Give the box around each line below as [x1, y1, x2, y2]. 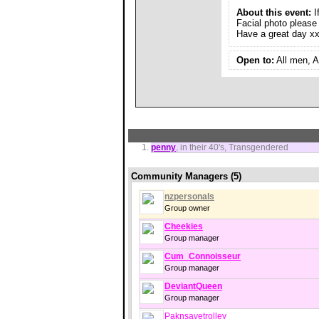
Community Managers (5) [131, 171, 241, 182]
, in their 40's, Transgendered [176, 142, 288, 152]
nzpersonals [164, 192, 214, 202]
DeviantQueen [164, 281, 222, 291]
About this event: [236, 7, 311, 18]
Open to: [236, 55, 274, 66]
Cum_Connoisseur [164, 251, 241, 261]
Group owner [164, 204, 210, 212]
